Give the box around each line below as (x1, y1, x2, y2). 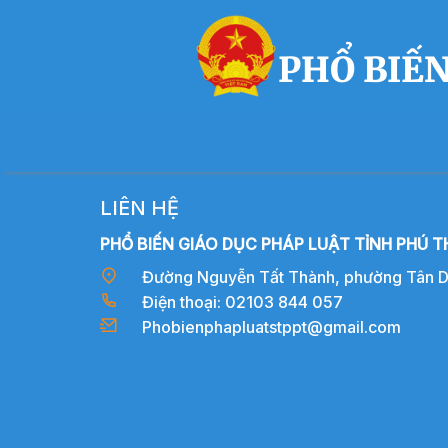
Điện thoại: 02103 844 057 (142, 291, 343, 312)
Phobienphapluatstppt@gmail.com (142, 316, 401, 337)
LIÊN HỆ (100, 195, 179, 220)
